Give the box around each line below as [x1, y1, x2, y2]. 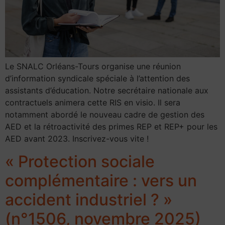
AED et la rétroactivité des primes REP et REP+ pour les [5, 122, 217, 132]
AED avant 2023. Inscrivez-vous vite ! [5, 134, 149, 144]
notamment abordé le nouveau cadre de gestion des [5, 109, 204, 120]
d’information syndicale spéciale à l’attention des [5, 73, 190, 84]
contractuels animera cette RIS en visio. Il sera [5, 97, 180, 108]
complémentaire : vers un [5, 170, 197, 190]
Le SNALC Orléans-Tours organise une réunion [5, 61, 181, 72]
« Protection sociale [5, 151, 155, 171]
